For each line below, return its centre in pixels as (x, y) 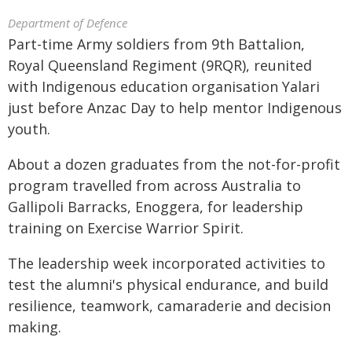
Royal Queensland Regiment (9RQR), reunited (160, 65)
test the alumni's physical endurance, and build (168, 284)
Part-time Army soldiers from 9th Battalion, (156, 44)
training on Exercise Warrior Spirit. (126, 228)
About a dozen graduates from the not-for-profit (174, 164)
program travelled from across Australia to (154, 185)
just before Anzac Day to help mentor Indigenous (175, 108)
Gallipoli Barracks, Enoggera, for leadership (156, 207)
